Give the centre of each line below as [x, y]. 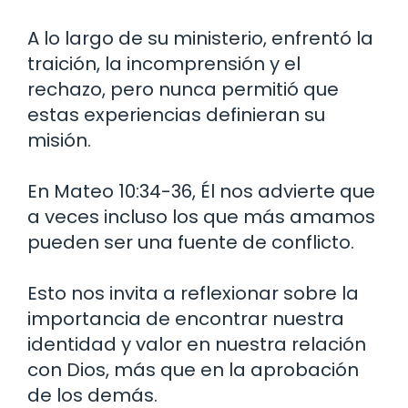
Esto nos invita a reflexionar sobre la [193, 293]
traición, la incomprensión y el [164, 63]
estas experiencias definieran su [176, 114]
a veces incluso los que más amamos [201, 216]
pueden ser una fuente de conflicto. [191, 242]
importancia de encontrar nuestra [186, 318]
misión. [59, 140]
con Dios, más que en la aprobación [193, 369]
